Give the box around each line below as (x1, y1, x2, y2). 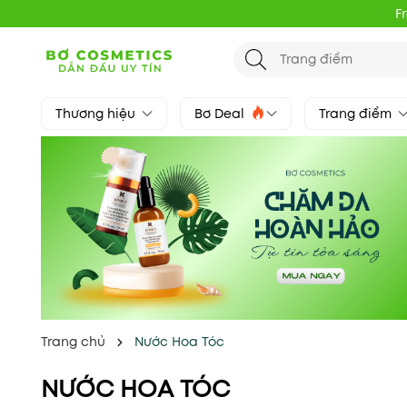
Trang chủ (41, 333, 105, 352)
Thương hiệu (55, 104, 139, 123)
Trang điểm (319, 104, 395, 123)
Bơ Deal (194, 104, 248, 123)
